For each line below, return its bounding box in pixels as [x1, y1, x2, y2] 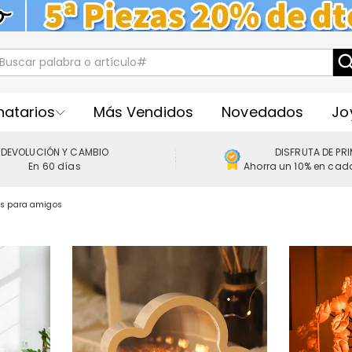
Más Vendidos [93, 101, 194, 122]
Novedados [222, 101, 304, 122]
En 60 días [28, 159, 81, 173]
